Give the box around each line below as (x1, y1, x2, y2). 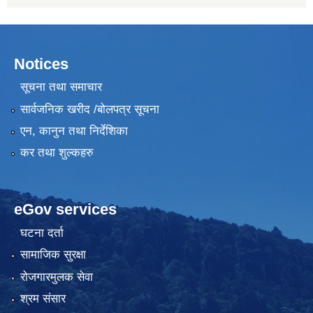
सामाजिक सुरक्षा (20, 248, 86, 262)
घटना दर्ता (20, 226, 64, 240)
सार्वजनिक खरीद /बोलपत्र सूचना (20, 102, 159, 116)
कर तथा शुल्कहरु (20, 146, 94, 160)
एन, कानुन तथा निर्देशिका (20, 124, 128, 138)
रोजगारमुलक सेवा (20, 270, 93, 284)
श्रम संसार (20, 291, 66, 305)
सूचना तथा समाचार (20, 80, 102, 94)
